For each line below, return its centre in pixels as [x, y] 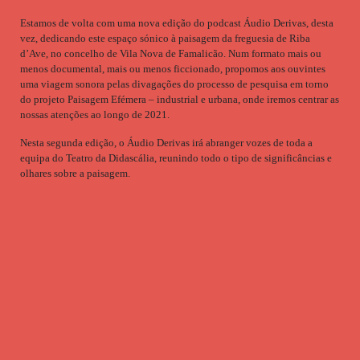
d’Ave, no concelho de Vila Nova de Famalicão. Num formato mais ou [171, 53]
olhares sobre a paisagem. [75, 173]
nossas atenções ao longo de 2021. [95, 115]
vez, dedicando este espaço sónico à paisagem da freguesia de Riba [165, 38]
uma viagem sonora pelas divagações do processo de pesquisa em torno [174, 84]
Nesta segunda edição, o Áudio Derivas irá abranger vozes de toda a [166, 143]
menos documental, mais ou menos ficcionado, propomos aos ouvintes [173, 69]
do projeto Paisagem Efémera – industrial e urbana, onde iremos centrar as [180, 99]
